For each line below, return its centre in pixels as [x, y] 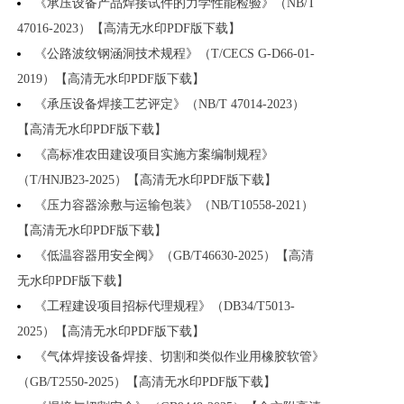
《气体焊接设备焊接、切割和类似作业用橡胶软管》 [179, 357]
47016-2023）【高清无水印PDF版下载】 [129, 29]
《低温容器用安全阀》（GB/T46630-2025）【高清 [174, 256]
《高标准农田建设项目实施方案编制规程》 [154, 155]
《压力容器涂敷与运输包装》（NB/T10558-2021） [174, 206]
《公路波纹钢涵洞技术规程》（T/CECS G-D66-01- [174, 54]
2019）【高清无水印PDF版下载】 [111, 79]
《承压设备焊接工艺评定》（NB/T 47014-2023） [170, 105]
